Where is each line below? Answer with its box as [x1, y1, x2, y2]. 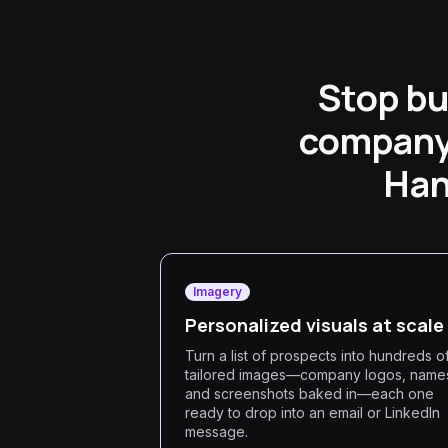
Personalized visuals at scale [185, 313, 444, 337]
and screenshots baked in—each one [185, 385, 434, 402]
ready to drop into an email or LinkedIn [185, 404, 440, 421]
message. [185, 423, 248, 440]
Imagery [193, 284, 242, 299]
